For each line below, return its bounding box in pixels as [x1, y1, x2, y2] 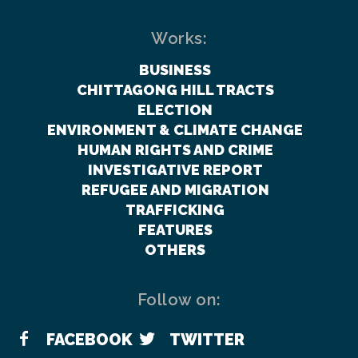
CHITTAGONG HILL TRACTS [76, 82, 274, 99]
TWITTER [169, 329, 245, 349]
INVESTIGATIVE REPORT [87, 161, 263, 179]
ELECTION [137, 101, 213, 119]
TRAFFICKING [125, 201, 225, 219]
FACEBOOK [46, 329, 133, 349]
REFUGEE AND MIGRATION [81, 181, 269, 199]
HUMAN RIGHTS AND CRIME [77, 141, 273, 159]
